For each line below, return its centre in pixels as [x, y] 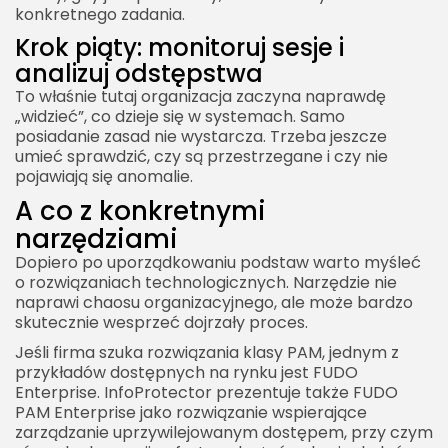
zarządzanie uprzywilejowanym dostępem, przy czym [224, 432]
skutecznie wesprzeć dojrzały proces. [161, 322]
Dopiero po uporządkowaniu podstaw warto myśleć [218, 262]
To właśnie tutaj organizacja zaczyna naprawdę [200, 96]
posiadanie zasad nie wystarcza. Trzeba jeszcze [201, 136]
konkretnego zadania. [100, 14]
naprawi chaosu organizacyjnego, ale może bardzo [214, 302]
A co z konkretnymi [140, 210]
